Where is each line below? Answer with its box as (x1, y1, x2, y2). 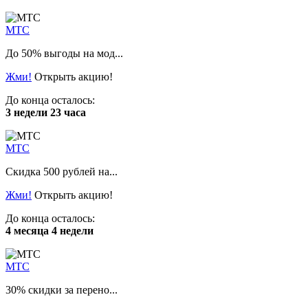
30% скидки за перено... (5, 283, 118, 296)
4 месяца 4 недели (5, 224, 93, 236)
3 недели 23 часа (5, 106, 86, 118)
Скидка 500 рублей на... (5, 165, 118, 177)
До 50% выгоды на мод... (5, 47, 123, 59)
